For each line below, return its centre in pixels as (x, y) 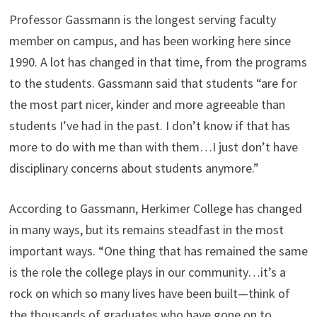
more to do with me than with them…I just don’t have (153, 147)
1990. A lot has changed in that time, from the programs (158, 62)
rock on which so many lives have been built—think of (149, 293)
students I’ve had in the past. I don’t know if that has (149, 126)
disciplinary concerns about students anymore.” (135, 168)
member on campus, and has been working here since (150, 41)
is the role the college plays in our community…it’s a (147, 272)
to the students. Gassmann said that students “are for (153, 83)
